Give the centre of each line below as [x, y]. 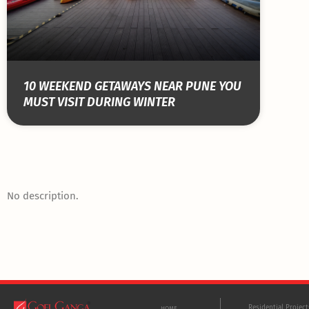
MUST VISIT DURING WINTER [99, 102]
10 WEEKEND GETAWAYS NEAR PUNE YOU [132, 87]
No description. [43, 196]
